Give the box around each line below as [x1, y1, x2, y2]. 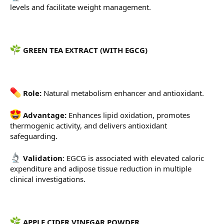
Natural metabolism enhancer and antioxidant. [41, 88, 204, 98]
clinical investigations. [10, 174, 85, 184]
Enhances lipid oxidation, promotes [66, 110, 190, 120]
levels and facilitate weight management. [10, 2, 151, 12]
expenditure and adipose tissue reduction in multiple [10, 163, 191, 174]
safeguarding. [10, 131, 57, 141]
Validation [21, 153, 62, 163]
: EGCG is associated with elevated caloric [62, 153, 204, 163]
